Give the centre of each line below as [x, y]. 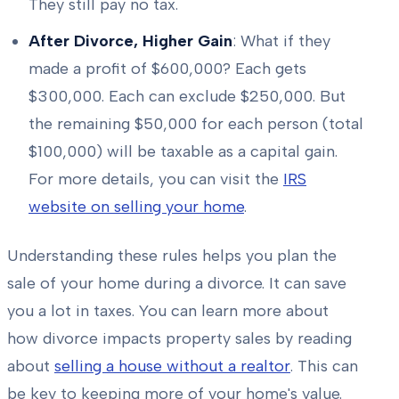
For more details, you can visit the [156, 179]
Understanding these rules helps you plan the [172, 256]
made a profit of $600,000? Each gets [167, 69]
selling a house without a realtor [172, 366]
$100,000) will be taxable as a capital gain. [183, 152]
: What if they [281, 41]
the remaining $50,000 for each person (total [196, 124]
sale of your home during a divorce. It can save [177, 284]
